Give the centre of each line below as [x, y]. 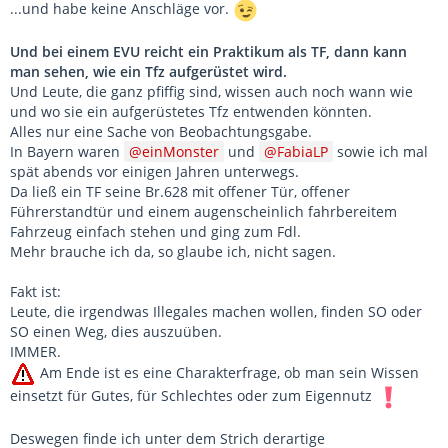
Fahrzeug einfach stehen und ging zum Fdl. [155, 232]
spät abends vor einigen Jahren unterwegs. [154, 172]
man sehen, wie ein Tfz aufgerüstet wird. [148, 72]
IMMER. [35, 352]
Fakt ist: [35, 292]
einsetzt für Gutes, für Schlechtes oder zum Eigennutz [193, 396]
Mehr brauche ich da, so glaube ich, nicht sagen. [173, 252]
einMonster [180, 152]
